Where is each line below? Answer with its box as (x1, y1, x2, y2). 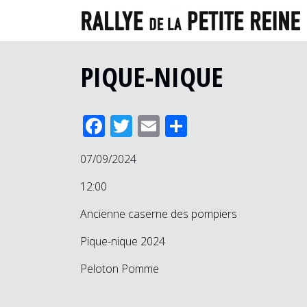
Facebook (105, 111, 200, 140)
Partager (187, 111, 273, 140)
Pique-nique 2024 (80, 234, 165, 249)
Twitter (132, 111, 203, 140)
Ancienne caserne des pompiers (80, 206, 237, 221)
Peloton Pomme (80, 261, 159, 276)
